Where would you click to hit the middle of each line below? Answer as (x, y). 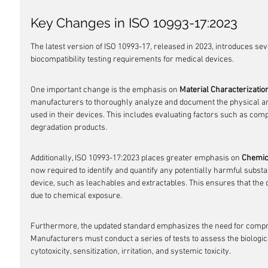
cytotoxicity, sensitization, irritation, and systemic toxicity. (131, 252)
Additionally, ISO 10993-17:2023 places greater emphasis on (136, 158)
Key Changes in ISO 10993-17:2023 (134, 23)
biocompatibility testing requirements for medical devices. (132, 60)
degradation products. (69, 128)
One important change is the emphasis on (105, 90)
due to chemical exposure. (76, 196)
